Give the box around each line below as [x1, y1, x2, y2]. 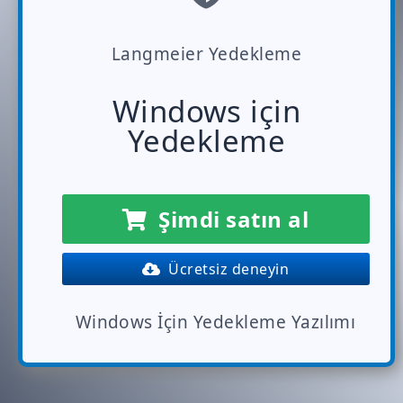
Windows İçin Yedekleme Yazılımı [75, 310, 356, 335]
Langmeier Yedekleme [111, 42, 302, 67]
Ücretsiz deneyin [160, 259, 290, 280]
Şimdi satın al [147, 204, 309, 235]
